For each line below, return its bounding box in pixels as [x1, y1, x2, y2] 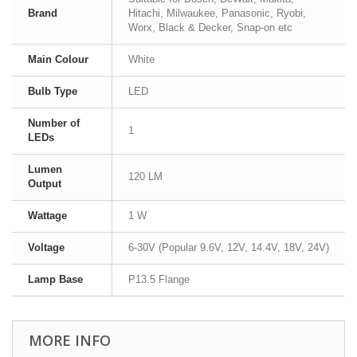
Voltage [28, 241, 65, 253]
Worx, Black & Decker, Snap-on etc [128, 22, 292, 33]
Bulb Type [28, 85, 77, 97]
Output [28, 178, 61, 190]
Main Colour [28, 53, 88, 65]
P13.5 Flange [128, 273, 190, 285]
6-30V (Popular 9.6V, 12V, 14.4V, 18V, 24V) [128, 241, 329, 253]
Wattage [28, 210, 67, 222]
